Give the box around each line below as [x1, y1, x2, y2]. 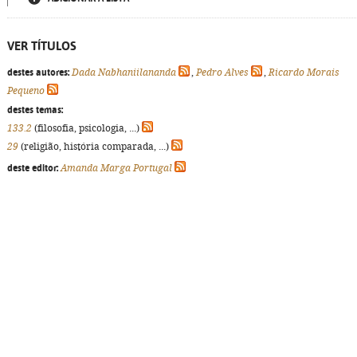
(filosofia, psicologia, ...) [32, 123, 142, 134]
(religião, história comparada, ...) [18, 141, 171, 152]
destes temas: [7, 104, 63, 116]
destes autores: [7, 67, 69, 78]
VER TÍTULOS [7, 39, 76, 53]
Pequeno [7, 85, 45, 96]
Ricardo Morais [269, 67, 339, 78]
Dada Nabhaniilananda [72, 67, 176, 78]
